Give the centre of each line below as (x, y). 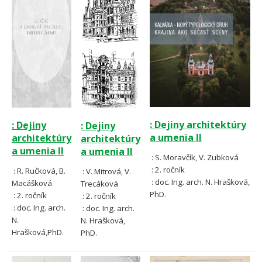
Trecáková (99, 184)
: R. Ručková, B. (39, 171)
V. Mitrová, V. (108, 171)
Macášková (32, 183)
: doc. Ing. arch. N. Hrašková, (200, 182)
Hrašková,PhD (37, 232)
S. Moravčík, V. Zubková (197, 157)
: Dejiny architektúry (198, 125)
